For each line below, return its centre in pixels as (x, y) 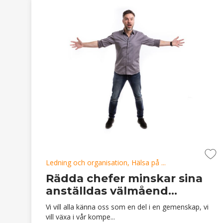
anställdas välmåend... (111, 191)
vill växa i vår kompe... (80, 217)
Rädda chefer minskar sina (124, 178)
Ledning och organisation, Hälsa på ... (106, 162)
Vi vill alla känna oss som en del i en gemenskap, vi (127, 207)
